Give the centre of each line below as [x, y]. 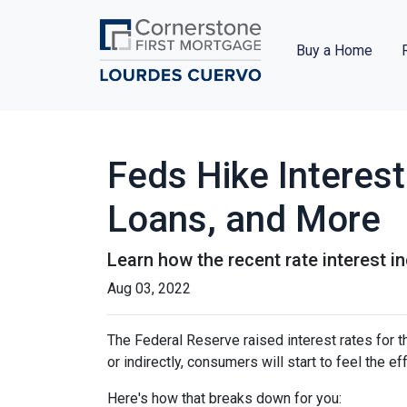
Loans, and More [244, 220]
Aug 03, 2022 [149, 289]
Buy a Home [334, 51]
